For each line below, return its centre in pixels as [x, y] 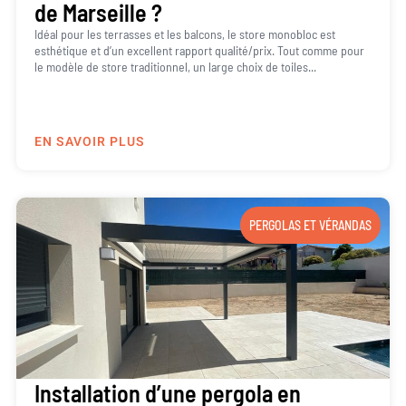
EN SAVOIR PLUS [89, 142]
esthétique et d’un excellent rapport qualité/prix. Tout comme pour [199, 51]
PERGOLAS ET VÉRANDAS [311, 226]
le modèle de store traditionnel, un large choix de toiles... [175, 67]
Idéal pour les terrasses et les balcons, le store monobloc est [184, 34]
